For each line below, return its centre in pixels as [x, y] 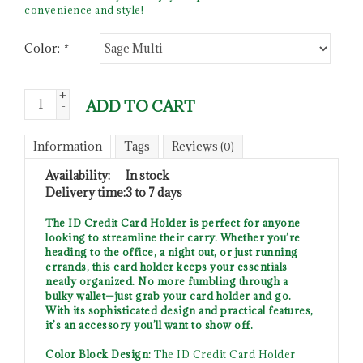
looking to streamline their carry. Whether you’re [173, 237]
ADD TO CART [141, 106]
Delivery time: [85, 192]
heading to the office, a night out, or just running [172, 252]
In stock [147, 175]
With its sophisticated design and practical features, [179, 310]
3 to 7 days [154, 192]
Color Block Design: [98, 354]
